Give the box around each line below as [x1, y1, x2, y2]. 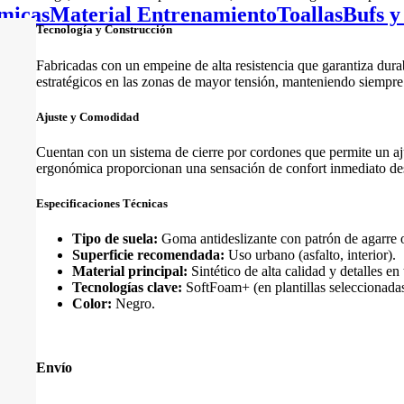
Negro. [112, 296, 155, 312]
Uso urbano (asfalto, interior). [225, 247, 396, 263]
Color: [72, 296, 112, 312]
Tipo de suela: [72, 231, 158, 247]
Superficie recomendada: [72, 247, 225, 263]
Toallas [277, 2, 343, 26]
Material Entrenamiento [50, 2, 277, 26]
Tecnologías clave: [72, 280, 182, 296]
